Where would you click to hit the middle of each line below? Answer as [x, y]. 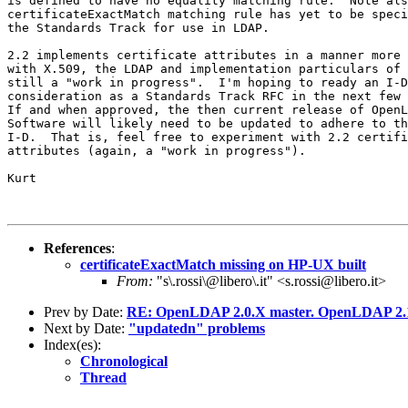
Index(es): [72, 344]
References [77, 248]
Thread [103, 377]
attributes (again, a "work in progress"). [157, 150]
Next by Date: [86, 328]
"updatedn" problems [197, 328]
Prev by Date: [85, 311]
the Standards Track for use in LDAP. [138, 27]
